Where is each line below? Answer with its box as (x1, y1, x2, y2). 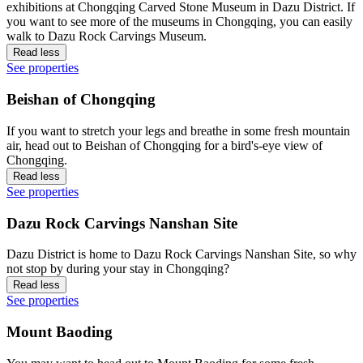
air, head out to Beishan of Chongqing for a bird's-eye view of (6, 138, 322, 152)
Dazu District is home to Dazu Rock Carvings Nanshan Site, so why (6, 247, 357, 262)
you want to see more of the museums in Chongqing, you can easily (6, 15, 352, 29)
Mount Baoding (6, 323, 113, 341)
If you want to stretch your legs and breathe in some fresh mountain (6, 123, 350, 138)
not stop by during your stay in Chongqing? (6, 262, 229, 276)
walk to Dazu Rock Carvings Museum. (6, 29, 207, 44)
